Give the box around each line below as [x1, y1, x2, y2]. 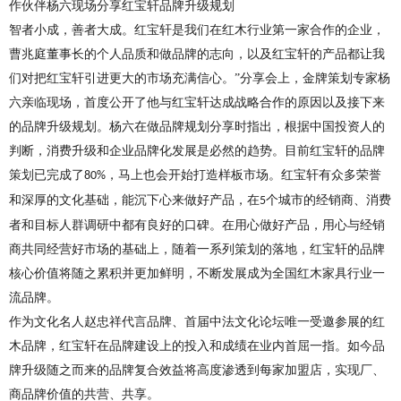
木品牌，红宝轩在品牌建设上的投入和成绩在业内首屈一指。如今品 [9, 338, 385, 353]
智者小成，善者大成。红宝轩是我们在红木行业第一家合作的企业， [9, 22, 385, 37]
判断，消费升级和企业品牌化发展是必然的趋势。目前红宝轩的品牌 [9, 143, 385, 158]
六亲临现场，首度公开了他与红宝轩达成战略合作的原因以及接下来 [9, 95, 385, 109]
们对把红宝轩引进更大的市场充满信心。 [9, 71, 235, 85]
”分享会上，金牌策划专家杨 [235, 71, 390, 85]
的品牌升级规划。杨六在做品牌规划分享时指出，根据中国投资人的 [9, 119, 385, 133]
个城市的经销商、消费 [266, 192, 391, 207]
